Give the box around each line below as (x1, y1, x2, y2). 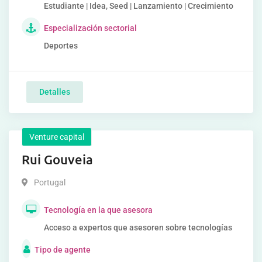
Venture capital (29, 132, 84, 142)
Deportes (44, 41, 78, 50)
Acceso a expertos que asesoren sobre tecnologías (44, 223, 232, 232)
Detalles (39, 87, 70, 96)
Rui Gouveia (22, 151, 93, 167)
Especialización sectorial (44, 23, 137, 33)
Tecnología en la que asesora (44, 205, 153, 215)
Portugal (34, 178, 65, 187)
